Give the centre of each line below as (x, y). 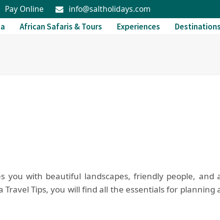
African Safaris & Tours (61, 26)
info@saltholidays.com (110, 9)
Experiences (138, 26)
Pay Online (25, 9)
